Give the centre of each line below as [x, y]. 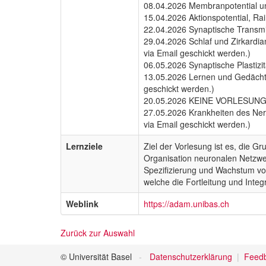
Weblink [82, 203]
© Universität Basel [96, 256]
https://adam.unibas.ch [186, 203]
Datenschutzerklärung [191, 256]
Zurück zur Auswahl [98, 232]
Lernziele [84, 146]
